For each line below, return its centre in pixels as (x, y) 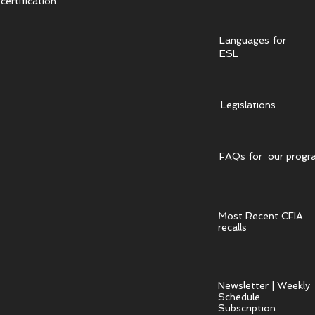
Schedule (239, 297)
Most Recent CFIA (260, 216)
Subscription (246, 308)
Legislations (248, 105)
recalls (232, 227)
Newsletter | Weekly (264, 285)
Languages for (252, 40)
